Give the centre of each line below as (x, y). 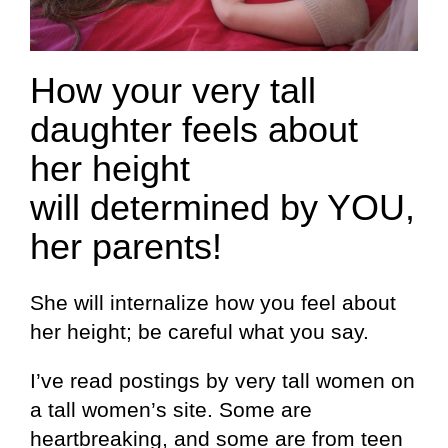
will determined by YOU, (222, 208)
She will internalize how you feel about (213, 302)
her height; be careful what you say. (199, 331)
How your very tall (173, 91)
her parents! (126, 247)
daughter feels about (194, 130)
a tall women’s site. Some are (171, 409)
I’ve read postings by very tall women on (222, 380)
